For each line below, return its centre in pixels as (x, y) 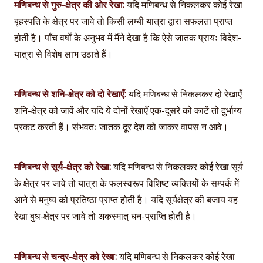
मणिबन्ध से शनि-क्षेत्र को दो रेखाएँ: (70, 94)
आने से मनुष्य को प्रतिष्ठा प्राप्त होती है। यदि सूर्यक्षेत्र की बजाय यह (126, 200)
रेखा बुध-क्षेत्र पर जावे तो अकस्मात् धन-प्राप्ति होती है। (105, 216)
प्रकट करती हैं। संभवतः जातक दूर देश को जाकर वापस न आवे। (121, 127)
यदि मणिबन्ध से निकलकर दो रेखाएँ (184, 94)
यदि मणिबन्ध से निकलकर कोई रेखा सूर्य (177, 167)
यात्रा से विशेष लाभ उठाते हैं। (63, 54)
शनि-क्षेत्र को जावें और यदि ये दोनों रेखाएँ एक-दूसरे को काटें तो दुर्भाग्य (128, 110)
